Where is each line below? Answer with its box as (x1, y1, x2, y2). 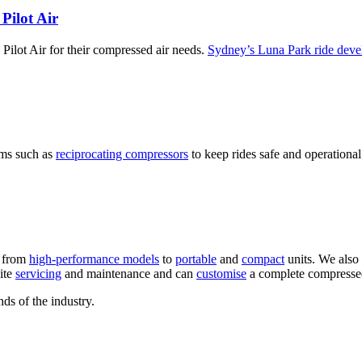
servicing (15, 266, 61, 280)
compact (242, 251, 284, 266)
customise (196, 266, 246, 280)
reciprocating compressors (56, 147, 188, 162)
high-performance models (29, 251, 159, 266)
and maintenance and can (61, 266, 196, 280)
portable (175, 251, 217, 266)
